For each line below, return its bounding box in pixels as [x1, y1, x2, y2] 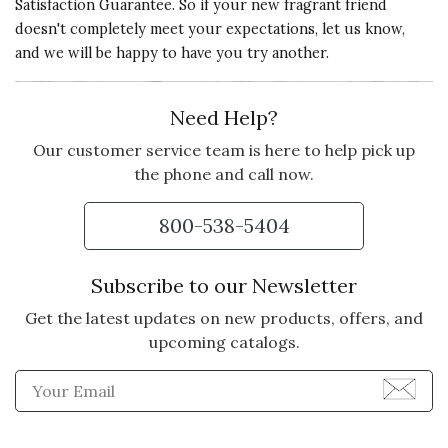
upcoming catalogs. [148, 332, 300, 352]
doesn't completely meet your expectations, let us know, [15, 20, 405, 38]
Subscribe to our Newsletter [91, 273, 357, 298]
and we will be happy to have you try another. [15, 44, 329, 62]
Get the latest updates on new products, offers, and [25, 308, 423, 328]
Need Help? [170, 105, 278, 130]
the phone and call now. [134, 164, 314, 184]
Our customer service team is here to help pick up [33, 140, 415, 160]
